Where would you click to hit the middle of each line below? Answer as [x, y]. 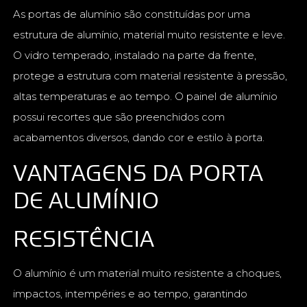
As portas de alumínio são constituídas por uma [132, 14]
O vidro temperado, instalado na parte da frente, [135, 55]
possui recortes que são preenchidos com [119, 116]
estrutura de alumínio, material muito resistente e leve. [149, 34]
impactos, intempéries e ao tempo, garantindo [131, 293]
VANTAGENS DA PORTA [138, 172]
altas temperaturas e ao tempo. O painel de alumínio [146, 96]
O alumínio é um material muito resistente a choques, [148, 273]
